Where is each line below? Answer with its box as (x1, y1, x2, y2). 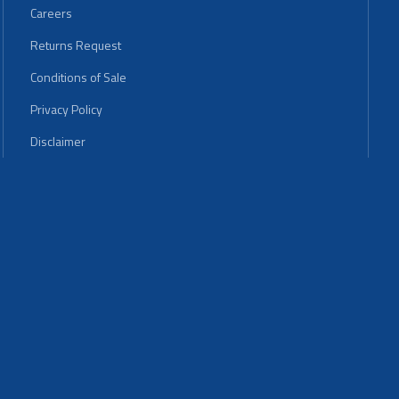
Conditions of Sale (30, 67, 126, 86)
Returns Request (30, 35, 121, 54)
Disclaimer (30, 131, 85, 151)
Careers (30, 3, 72, 22)
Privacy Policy (30, 99, 102, 118)
